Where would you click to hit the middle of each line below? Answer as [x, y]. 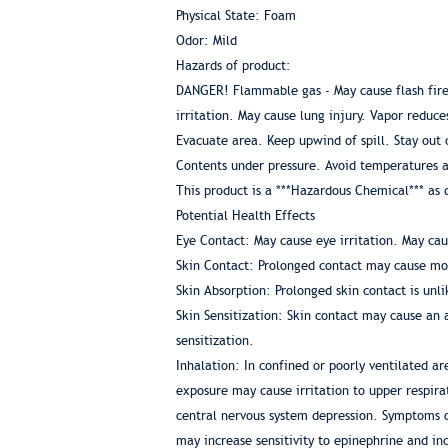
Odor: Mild [206, 40]
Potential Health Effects [245, 215]
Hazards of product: [233, 65]
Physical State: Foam [235, 15]
